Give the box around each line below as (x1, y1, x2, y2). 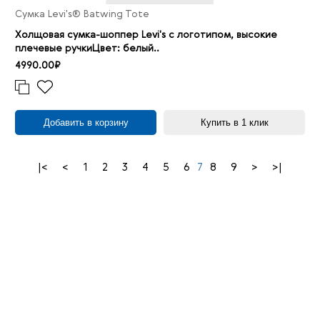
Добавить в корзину (43, 117, 129, 129)
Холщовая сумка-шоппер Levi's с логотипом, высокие (15, 30, 277, 41)
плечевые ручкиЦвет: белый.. (15, 44, 159, 54)
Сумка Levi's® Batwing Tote (15, 9, 149, 20)
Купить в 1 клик (200, 117, 269, 129)
